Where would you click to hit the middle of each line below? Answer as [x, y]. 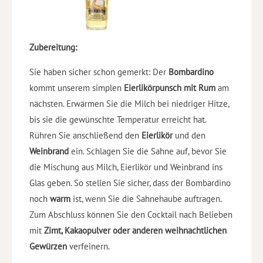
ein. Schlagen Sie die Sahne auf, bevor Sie [148, 151]
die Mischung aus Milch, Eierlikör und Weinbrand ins [126, 167]
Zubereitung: [53, 47]
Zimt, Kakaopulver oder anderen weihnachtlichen [135, 230]
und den [189, 135]
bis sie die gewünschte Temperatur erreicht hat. [118, 119]
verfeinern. [88, 246]
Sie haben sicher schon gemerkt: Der [99, 72]
